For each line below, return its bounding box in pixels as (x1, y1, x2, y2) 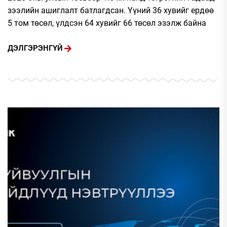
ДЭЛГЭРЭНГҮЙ (8, 44, 63, 53)
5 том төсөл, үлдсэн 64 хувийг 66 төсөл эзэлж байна (8, 18, 206, 28)
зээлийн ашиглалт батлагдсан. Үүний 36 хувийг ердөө (8, 5, 214, 15)
